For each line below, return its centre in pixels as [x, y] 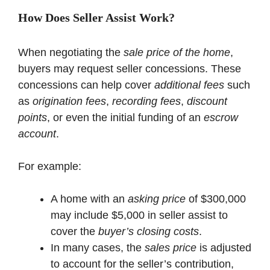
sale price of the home [177, 52]
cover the [74, 231]
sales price [171, 247]
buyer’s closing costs [149, 231]
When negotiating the [71, 52]
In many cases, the [98, 247]
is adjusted [224, 247]
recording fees [146, 101]
